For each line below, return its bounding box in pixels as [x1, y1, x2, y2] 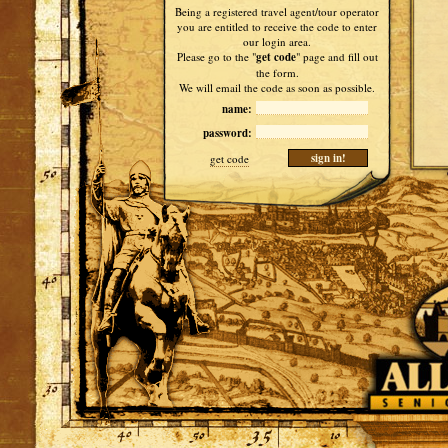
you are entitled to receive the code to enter [177, 19, 377, 34]
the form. [255, 65, 299, 80]
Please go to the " [176, 49, 256, 64]
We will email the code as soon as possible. [179, 80, 375, 95]
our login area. [243, 34, 311, 49]
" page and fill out [295, 49, 378, 64]
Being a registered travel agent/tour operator [175, 4, 379, 19]
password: [203, 125, 252, 141]
